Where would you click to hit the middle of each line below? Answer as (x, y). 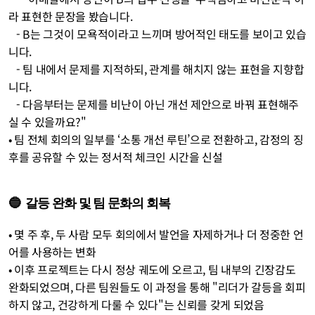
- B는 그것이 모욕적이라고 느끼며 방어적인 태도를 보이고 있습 (13, 34)
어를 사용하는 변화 (52, 252)
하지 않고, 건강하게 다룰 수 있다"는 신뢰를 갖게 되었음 (136, 304)
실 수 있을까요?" (47, 122)
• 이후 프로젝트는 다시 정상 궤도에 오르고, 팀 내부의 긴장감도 (152, 269)
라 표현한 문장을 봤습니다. (72, 16)
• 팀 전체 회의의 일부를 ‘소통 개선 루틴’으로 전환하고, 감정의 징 (156, 139)
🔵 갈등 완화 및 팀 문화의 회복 (90, 203)
